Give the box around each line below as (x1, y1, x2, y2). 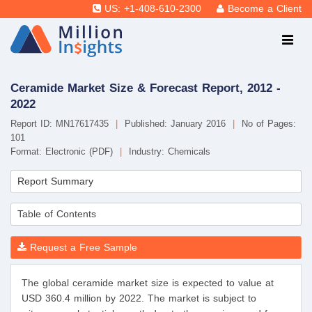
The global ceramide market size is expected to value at (22, 277, 274, 289)
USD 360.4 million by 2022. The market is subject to (22, 292, 256, 304)
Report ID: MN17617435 (10, 118, 112, 130)
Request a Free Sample (26, 242, 137, 253)
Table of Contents (17, 208, 96, 220)
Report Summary (17, 175, 93, 187)
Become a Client (228, 3, 302, 14)
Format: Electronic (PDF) (10, 146, 116, 157)
